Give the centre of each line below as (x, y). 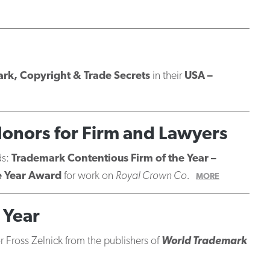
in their (167, 76)
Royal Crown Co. (152, 176)
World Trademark (204, 241)
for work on (89, 176)
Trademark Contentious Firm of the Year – (114, 159)
